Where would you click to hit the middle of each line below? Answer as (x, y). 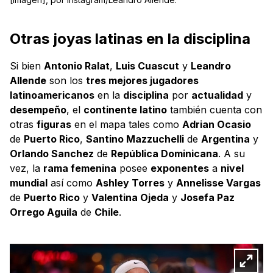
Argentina (225, 139)
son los (66, 81)
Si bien (27, 66)
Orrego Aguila (44, 212)
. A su (232, 154)
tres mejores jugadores (142, 81)
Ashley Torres (130, 183)
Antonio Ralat (77, 66)
